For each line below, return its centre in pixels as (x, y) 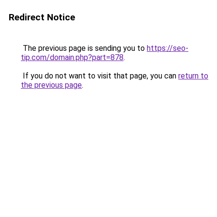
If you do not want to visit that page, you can (100, 76)
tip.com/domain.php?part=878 (72, 57)
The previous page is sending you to (84, 48)
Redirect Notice (42, 17)
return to (193, 76)
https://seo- (168, 48)
